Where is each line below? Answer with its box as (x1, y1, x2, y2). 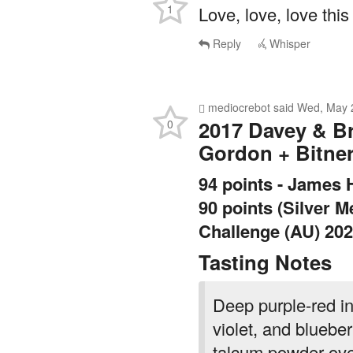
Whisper (266, 8, 310, 24)
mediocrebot (208, 72, 270, 88)
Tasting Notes (199, 220, 332, 250)
